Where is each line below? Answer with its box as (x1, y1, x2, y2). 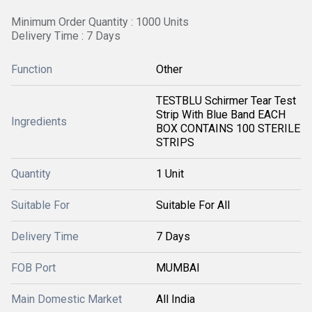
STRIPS (156, 136, 194, 149)
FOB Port (11, 261, 56, 274)
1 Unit (156, 167, 184, 180)
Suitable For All (156, 198, 230, 212)
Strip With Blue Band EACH (156, 108, 286, 121)
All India (156, 292, 195, 306)
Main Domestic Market (11, 292, 122, 306)
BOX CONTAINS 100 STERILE (156, 122, 300, 135)
